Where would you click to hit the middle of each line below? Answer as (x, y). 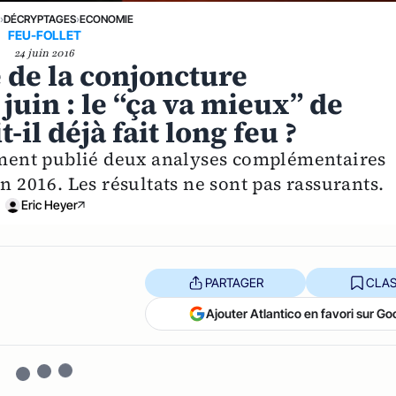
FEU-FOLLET (44, 35)
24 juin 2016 (45, 53)
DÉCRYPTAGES (40, 19)
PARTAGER (234, 282)
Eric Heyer (50, 205)
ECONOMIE (107, 19)
